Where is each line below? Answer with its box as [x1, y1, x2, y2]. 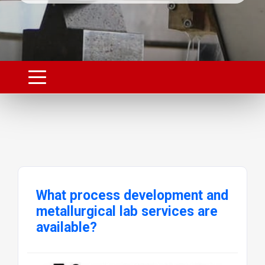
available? [35, 219, 97, 235]
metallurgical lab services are [35, 203, 218, 219]
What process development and [35, 187, 228, 203]
